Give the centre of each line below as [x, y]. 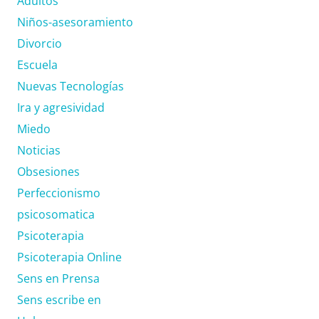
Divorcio [40, 43]
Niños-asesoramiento [75, 22]
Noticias [39, 150]
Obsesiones [48, 171]
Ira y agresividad [61, 107]
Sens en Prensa [58, 278]
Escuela [37, 64]
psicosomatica [56, 214]
